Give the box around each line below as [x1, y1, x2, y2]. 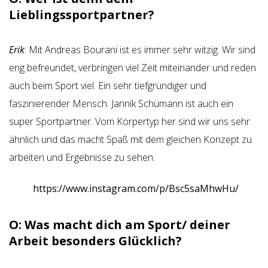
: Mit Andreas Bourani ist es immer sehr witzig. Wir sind [25, 43, 255, 56]
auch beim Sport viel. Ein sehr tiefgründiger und [9, 79, 206, 92]
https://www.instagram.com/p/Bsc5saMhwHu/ [33, 182, 239, 195]
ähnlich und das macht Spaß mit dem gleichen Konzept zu [9, 133, 252, 146]
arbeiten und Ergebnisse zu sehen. [9, 151, 155, 164]
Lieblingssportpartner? [9, 7, 154, 23]
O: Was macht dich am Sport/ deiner [9, 217, 230, 233]
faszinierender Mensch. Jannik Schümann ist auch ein [9, 97, 233, 110]
